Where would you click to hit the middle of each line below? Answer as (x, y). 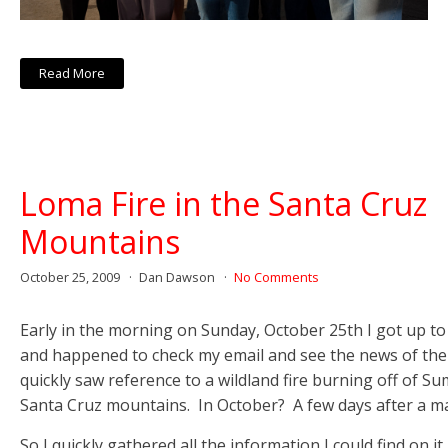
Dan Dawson (178, 277)
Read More (72, 73)
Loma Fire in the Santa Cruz (223, 204)
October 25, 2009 (71, 277)
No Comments (276, 277)
